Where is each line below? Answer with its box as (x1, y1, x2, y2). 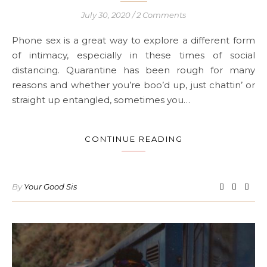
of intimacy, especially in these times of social (12, 49, 255, 61)
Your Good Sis (24, 182, 77, 192)
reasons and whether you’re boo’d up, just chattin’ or (12, 79, 255, 91)
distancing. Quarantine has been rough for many (12, 64, 255, 76)
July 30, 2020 (81, 10, 131, 20)
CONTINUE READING (84, 134, 183, 144)
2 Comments (136, 10, 186, 20)
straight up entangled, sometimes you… (12, 94, 190, 106)
